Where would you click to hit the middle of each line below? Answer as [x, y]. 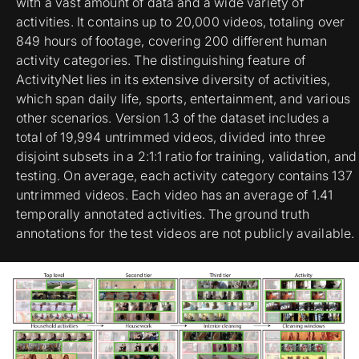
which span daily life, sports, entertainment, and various [184, 99]
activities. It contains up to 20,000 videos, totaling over [181, 22]
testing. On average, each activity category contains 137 [184, 176]
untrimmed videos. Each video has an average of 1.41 [175, 195]
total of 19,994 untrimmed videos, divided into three [171, 137]
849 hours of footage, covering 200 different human [172, 41]
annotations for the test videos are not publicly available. [186, 234]
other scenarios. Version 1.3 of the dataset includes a [173, 118]
